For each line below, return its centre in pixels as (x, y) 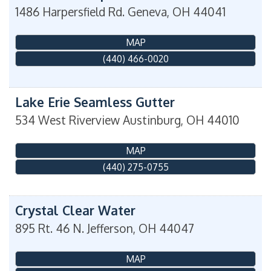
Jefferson (110, 229)
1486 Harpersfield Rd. (70, 11)
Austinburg (152, 120)
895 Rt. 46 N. (50, 229)
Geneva (147, 11)
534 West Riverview (67, 120)
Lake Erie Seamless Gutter (95, 102)
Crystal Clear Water (75, 211)
